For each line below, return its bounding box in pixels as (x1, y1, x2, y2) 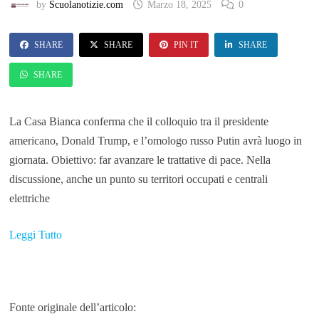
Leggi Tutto (9, 229, 62, 241)
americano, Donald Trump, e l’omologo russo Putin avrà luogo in (9, 135, 302, 147)
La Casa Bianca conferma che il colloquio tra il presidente (9, 115, 268, 128)
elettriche (9, 192, 50, 205)
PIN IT (173, 40, 198, 51)
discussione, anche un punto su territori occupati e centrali (9, 173, 268, 186)
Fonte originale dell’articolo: (9, 301, 136, 314)
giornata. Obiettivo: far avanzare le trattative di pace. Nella (9, 154, 271, 167)
